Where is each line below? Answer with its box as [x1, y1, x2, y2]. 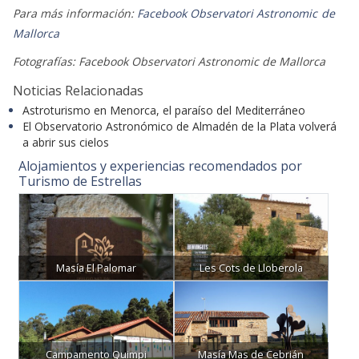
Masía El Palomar [55, 260, 136, 275]
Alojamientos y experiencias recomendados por [18, 157, 302, 175]
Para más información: [12, 6, 137, 22]
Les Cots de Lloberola [199, 260, 303, 275]
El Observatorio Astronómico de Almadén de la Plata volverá [22, 119, 337, 135]
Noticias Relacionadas [12, 82, 143, 100]
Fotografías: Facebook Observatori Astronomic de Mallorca [12, 54, 329, 70]
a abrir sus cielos [22, 135, 109, 151]
